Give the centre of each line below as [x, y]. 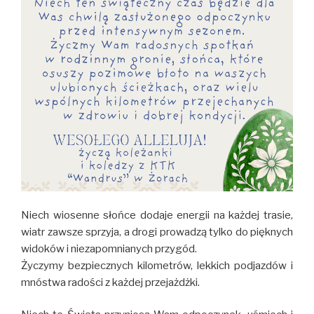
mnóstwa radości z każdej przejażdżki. [110, 282]
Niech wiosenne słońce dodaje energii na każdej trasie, [157, 215]
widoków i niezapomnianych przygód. [109, 248]
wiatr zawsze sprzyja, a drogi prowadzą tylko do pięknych [157, 232]
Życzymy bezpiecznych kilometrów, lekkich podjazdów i [157, 265]
